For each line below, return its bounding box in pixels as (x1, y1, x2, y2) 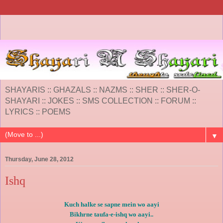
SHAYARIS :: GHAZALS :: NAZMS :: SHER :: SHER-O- (5, 85, 200, 94)
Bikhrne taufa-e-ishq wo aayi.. (70, 211, 153, 219)
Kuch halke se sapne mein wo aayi (64, 201, 159, 209)
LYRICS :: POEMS (5, 107, 71, 116)
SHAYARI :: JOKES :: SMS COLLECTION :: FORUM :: (5, 96, 196, 105)
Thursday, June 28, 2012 (5, 155, 74, 163)
